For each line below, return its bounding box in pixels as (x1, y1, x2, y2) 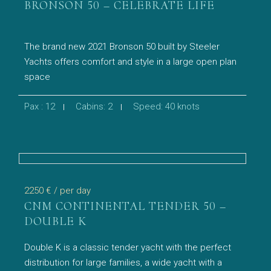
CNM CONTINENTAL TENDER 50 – (24, 198, 227, 214)
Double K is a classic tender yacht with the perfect (24, 241, 232, 253)
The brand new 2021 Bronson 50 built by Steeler (24, 41, 220, 52)
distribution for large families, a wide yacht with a (24, 256, 223, 268)
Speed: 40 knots (133, 101, 200, 112)
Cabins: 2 (76, 101, 113, 112)
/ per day (54, 184, 91, 196)
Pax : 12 (24, 101, 56, 112)
